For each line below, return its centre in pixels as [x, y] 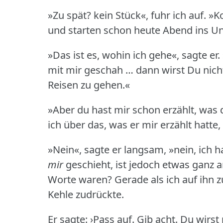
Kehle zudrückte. [86, 194]
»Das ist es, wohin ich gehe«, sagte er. [134, 55]
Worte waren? [80, 179]
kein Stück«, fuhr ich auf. [150, 15]
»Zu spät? [69, 15]
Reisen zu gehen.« [89, 85]
